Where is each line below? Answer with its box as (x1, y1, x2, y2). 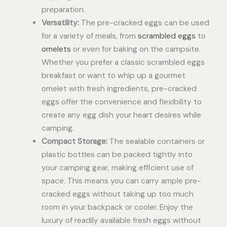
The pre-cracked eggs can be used (79, 18, 209, 28)
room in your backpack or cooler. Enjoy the (41, 202, 193, 213)
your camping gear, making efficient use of (41, 163, 194, 173)
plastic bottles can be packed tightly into (41, 149, 193, 160)
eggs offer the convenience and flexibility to (41, 97, 202, 107)
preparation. (41, 5, 85, 15)
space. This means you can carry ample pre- (41, 176, 201, 186)
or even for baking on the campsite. (70, 44, 201, 55)
